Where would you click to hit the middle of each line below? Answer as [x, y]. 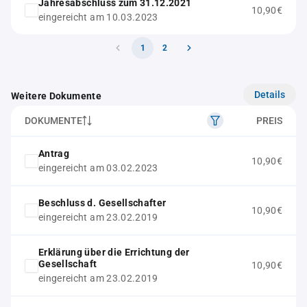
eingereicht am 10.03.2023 [98, 17]
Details [270, 94]
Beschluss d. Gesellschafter [102, 203]
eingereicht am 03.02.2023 [98, 168]
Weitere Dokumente [56, 96]
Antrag [54, 153]
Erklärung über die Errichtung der [114, 252]
